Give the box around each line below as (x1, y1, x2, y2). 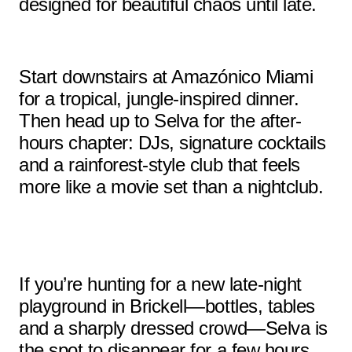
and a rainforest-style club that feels (19, 154, 300, 175)
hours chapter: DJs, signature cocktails (19, 132, 326, 153)
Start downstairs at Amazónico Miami (19, 66, 313, 87)
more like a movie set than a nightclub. (19, 176, 324, 197)
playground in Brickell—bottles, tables (19, 295, 315, 317)
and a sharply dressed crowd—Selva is (19, 317, 328, 339)
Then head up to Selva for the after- (19, 110, 302, 131)
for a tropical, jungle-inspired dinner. (19, 88, 299, 109)
